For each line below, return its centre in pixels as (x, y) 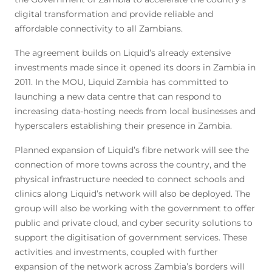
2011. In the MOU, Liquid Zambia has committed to (121, 82)
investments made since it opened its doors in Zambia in (135, 67)
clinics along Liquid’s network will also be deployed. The (132, 194)
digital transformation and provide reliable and (114, 14)
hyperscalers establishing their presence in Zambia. (123, 126)
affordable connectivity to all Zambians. (99, 29)
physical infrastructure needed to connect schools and (130, 179)
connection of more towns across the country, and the (130, 165)
